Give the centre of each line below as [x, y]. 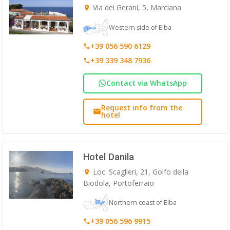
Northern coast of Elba [142, 203]
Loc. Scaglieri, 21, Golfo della [140, 171]
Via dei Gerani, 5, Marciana [137, 8]
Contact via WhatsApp [147, 83]
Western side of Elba [140, 27]
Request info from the [142, 108]
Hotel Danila [108, 157]
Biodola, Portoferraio [118, 183]
